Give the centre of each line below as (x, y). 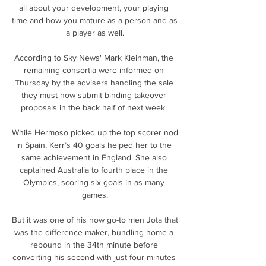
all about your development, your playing (94, 7)
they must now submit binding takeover (94, 95)
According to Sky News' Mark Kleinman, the (94, 57)
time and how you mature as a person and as (95, 20)
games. (95, 194)
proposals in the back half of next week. (95, 107)
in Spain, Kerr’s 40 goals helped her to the (94, 145)
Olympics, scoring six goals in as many (94, 182)
